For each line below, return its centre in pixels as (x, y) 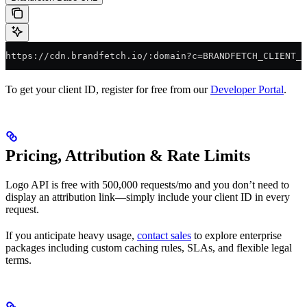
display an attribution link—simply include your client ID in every (148, 197)
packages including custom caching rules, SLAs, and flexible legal (149, 247)
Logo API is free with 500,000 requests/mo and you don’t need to (147, 184)
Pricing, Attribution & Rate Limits (128, 155)
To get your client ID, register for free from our (108, 89)
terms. (19, 260)
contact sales (164, 235)
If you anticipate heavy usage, (71, 235)
